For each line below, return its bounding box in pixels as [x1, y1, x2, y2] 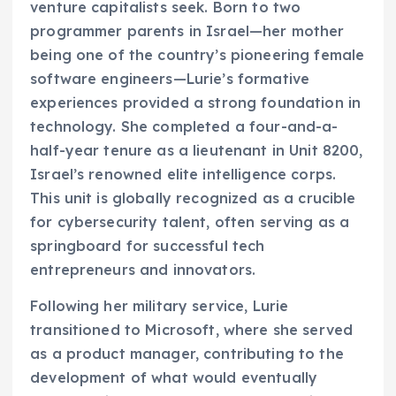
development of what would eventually [30, 369, 318, 387]
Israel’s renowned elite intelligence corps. [30, 165, 337, 184]
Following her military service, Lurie [30, 297, 289, 316]
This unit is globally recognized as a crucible [30, 189, 356, 208]
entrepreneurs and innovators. [30, 261, 256, 279]
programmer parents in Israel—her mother [30, 22, 345, 41]
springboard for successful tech [30, 237, 265, 255]
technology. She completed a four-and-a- [30, 118, 339, 136]
